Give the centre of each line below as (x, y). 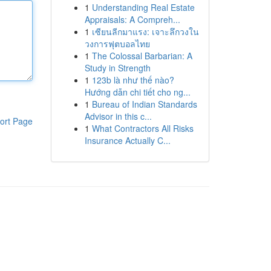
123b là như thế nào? (133, 80)
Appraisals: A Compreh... (132, 19)
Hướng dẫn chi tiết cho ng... (137, 92)
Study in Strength (117, 68)
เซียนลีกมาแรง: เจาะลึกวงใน (145, 31)
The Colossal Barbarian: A (142, 56)
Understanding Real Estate (143, 7)
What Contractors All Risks (142, 128)
